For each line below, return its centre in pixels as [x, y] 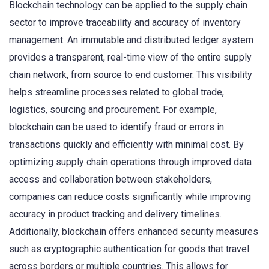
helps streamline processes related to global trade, [116, 92]
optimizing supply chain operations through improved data [130, 162]
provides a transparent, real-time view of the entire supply [130, 57]
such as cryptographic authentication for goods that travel [129, 249]
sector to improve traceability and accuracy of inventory [125, 22]
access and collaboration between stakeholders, [110, 179]
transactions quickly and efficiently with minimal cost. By [126, 144]
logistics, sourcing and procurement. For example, [113, 109]
